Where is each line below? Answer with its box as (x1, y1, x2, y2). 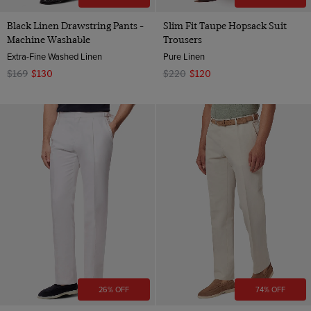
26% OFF (99, 284, 130, 296)
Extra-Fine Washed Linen (7, 49, 102, 62)
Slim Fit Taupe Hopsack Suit (162, 19, 287, 31)
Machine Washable (7, 33, 90, 45)
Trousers (162, 33, 202, 45)
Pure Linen (162, 49, 205, 62)
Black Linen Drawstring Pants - (7, 19, 144, 31)
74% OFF (255, 284, 285, 296)
